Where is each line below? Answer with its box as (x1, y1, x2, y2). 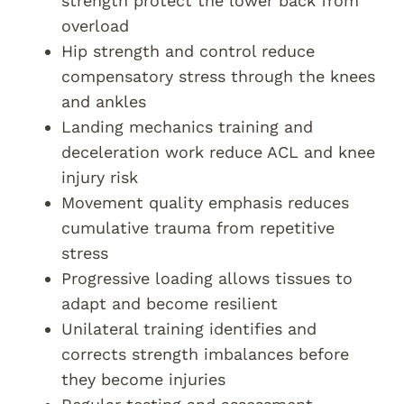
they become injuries (61, 370, 225, 389)
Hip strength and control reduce (61, 41, 315, 60)
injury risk (61, 168, 138, 187)
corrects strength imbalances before (61, 344, 349, 363)
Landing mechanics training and (61, 117, 313, 136)
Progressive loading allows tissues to (61, 269, 353, 288)
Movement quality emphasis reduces (61, 193, 349, 212)
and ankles (61, 92, 146, 111)
